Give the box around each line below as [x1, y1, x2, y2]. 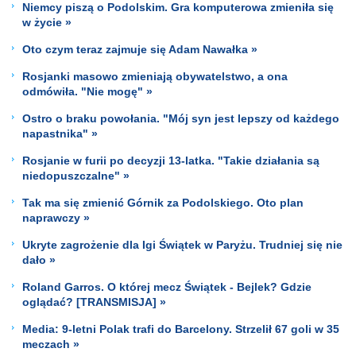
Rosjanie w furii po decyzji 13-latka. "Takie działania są [22, 153, 319, 167]
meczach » [22, 337, 79, 350]
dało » [22, 253, 56, 266]
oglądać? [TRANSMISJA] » [22, 295, 166, 308]
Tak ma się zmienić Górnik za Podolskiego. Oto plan [22, 195, 304, 209]
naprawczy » [22, 211, 90, 224]
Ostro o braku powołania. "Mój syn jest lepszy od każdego [22, 111, 339, 125]
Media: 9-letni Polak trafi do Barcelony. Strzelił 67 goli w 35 [22, 322, 339, 335]
